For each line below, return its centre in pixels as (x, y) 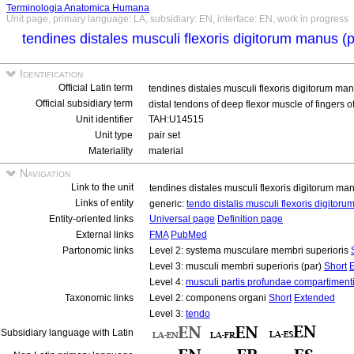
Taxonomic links (99, 298)
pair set (164, 135)
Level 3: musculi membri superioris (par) (237, 266)
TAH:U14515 (176, 119)
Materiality (111, 151)
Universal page (182, 219)
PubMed (189, 235)
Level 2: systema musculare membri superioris (250, 250)
